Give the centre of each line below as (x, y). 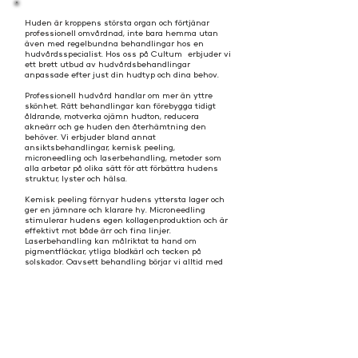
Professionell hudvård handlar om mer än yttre (119, 95)
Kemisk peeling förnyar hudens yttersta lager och (125, 199)
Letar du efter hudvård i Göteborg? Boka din (112, 303)
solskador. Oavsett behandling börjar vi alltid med (124, 262)
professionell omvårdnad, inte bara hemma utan (121, 33)
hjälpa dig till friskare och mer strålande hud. (115, 324)
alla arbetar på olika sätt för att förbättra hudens (121, 168)
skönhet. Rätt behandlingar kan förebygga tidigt (120, 106)
